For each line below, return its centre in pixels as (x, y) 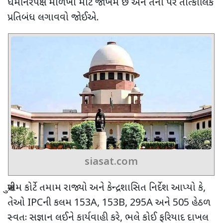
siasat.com (111, 162)
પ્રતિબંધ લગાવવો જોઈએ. (53, 18)
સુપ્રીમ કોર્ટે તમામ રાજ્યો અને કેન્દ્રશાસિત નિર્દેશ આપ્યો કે (105, 188)
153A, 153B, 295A (115, 203)
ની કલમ (58, 203)
